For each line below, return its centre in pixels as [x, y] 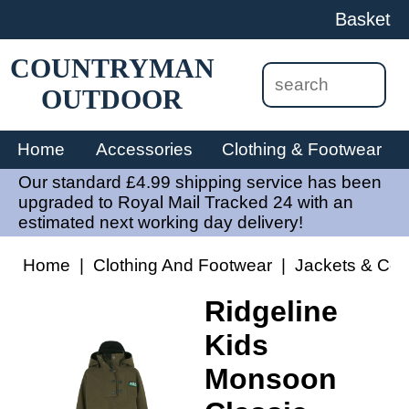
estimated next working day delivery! [161, 222]
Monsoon [271, 379]
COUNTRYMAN [112, 68]
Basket [363, 19]
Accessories [144, 149]
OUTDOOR [112, 99]
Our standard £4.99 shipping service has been [200, 182]
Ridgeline [271, 311]
